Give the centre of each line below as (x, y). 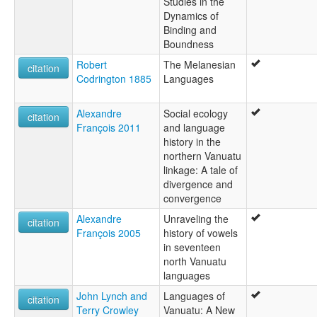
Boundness (189, 44)
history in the (192, 142)
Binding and (190, 30)
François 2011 (109, 128)
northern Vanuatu (202, 156)
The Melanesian (200, 65)
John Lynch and (112, 296)
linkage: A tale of (201, 170)
